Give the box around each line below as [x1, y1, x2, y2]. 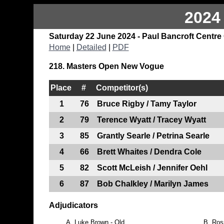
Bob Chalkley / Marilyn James [96, 179, 208, 188]
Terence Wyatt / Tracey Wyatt [96, 115, 206, 124]
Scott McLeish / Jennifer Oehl [96, 163, 207, 172]
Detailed [76, 42, 106, 51]
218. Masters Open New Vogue [48, 61, 164, 70]
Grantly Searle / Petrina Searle [96, 131, 209, 140]
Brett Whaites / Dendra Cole [96, 147, 201, 156]
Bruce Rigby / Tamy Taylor [96, 99, 196, 108]
